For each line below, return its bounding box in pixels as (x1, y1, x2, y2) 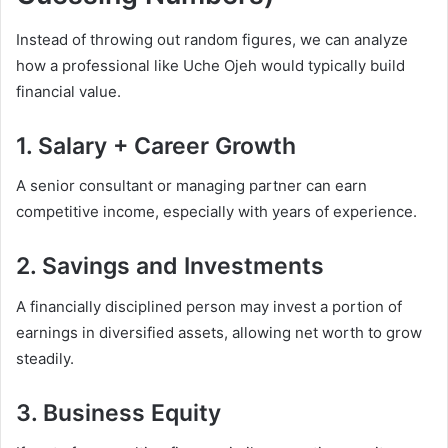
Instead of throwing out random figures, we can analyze (16, 29, 408, 49)
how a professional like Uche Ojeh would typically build (16, 55, 405, 75)
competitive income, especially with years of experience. (16, 202, 417, 222)
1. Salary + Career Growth (16, 131, 296, 160)
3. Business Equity (16, 398, 221, 427)
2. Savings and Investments (16, 252, 324, 281)
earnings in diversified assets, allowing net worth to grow (16, 322, 422, 342)
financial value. (16, 81, 121, 101)
